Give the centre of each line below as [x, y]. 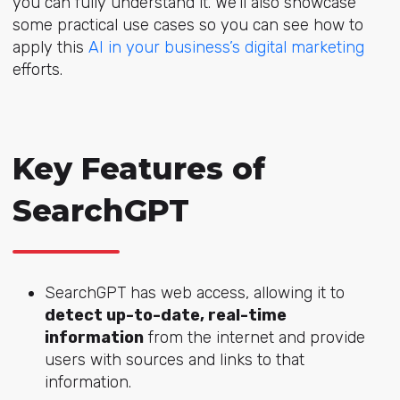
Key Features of [138, 168]
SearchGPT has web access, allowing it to [194, 292]
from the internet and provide [254, 337]
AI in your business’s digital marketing [226, 47]
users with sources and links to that [174, 359]
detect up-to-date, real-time [165, 315]
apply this [50, 47]
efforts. [37, 69]
